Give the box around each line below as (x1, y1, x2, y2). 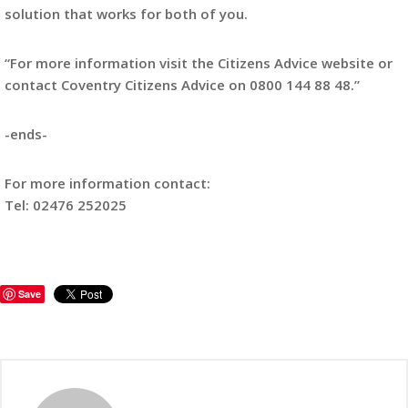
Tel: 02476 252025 (5, 196, 127, 214)
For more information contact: (5, 174, 210, 192)
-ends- (5, 125, 47, 143)
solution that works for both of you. (5, 5, 248, 23)
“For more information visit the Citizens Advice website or (5, 54, 393, 72)
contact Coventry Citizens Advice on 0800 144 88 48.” (5, 76, 360, 94)
